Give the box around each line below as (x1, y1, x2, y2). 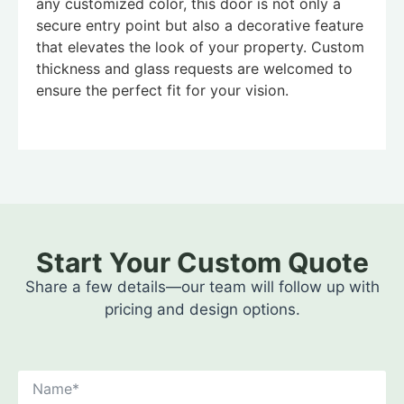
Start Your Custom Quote (35, 246, 369, 280)
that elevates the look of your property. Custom (36, 37, 364, 56)
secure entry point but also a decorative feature (36, 15, 363, 34)
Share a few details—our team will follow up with (24, 278, 380, 297)
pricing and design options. (104, 300, 300, 319)
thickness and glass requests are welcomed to (36, 59, 353, 78)
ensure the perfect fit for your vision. (36, 80, 289, 99)
